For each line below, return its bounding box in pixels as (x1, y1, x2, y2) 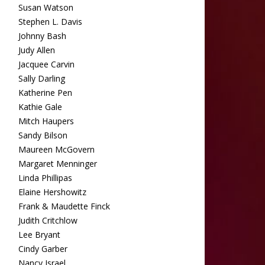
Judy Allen (18, 44, 55, 56)
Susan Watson (18, 2, 73, 13)
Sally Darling (18, 73, 65, 84)
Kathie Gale (18, 101, 62, 112)
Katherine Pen (18, 87, 72, 98)
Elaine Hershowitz (18, 186, 86, 198)
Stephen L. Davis (18, 16, 82, 27)
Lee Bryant (18, 229, 60, 240)
